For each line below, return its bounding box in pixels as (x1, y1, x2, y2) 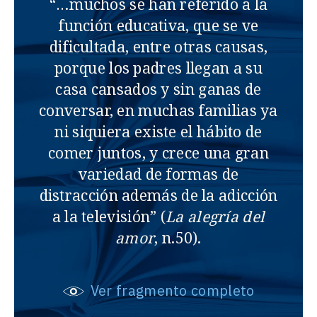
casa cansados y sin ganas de (55, 79, 262, 100)
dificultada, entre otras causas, (49, 37, 268, 57)
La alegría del (166, 207, 265, 227)
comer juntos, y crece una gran (48, 143, 269, 163)
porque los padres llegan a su (54, 58, 263, 79)
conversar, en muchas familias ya (39, 100, 278, 121)
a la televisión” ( (52, 207, 166, 227)
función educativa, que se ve (58, 16, 259, 36)
